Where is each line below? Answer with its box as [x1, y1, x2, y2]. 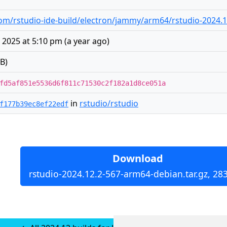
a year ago [67, 35, 107, 47]
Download [112, 152, 163, 165]
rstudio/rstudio [80, 98, 138, 109]
